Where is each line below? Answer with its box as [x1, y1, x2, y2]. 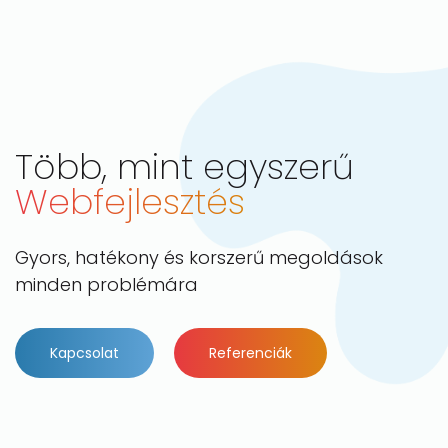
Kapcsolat [50, 343, 119, 363]
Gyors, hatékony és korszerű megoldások [15, 245, 383, 270]
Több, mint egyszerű [15, 142, 354, 191]
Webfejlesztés [15, 177, 245, 226]
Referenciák [209, 343, 292, 363]
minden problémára [15, 272, 198, 297]
